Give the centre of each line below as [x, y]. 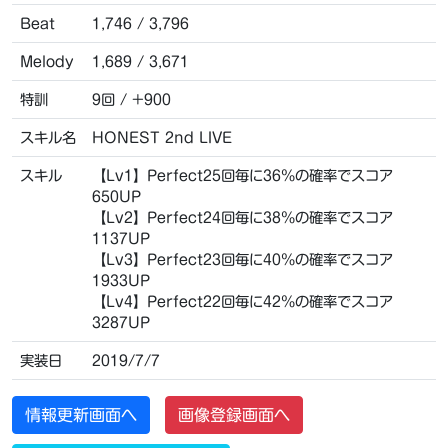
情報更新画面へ [81, 415]
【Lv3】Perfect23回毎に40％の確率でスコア [242, 259]
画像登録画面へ [234, 415]
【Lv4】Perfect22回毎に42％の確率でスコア [242, 301]
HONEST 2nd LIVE [162, 137]
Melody [47, 61]
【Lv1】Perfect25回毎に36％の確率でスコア [242, 175]
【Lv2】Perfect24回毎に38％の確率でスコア [242, 217]
